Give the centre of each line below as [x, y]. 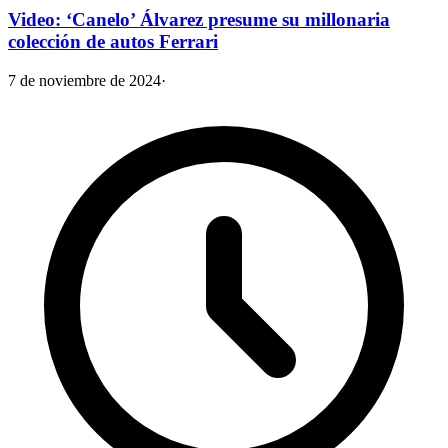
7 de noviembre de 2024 [84, 81]
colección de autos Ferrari [113, 42]
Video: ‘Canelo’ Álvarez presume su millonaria [199, 20]
